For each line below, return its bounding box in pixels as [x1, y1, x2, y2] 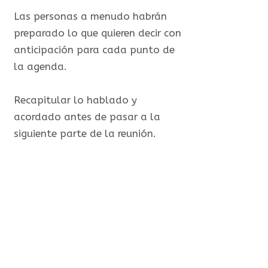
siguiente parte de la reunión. [13, 127, 156, 139]
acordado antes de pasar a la [13, 111, 160, 123]
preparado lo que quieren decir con [13, 27, 181, 39]
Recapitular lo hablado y [13, 94, 137, 106]
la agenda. [13, 60, 67, 72]
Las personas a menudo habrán [13, 10, 167, 22]
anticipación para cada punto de [13, 44, 175, 56]
